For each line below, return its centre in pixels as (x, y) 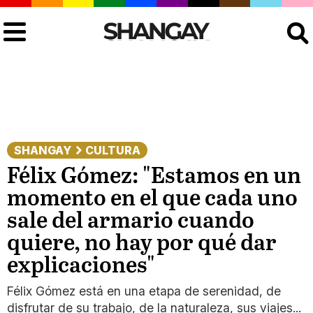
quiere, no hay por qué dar (142, 244)
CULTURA (113, 150)
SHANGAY (43, 150)
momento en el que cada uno (152, 199)
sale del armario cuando (131, 221)
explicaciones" (81, 266)
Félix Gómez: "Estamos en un (154, 177)
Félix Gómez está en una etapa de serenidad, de (144, 291)
